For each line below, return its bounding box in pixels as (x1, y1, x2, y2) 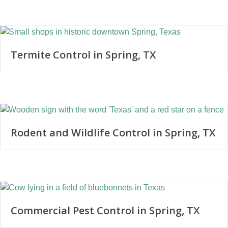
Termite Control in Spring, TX (11, 48, 156, 62)
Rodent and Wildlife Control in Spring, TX (11, 126, 215, 140)
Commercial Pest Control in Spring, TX (11, 203, 199, 217)
